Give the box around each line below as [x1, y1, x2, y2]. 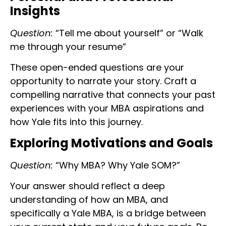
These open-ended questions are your [10, 61, 184, 74]
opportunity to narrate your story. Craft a [10, 75, 196, 88]
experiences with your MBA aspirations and [10, 102, 204, 115]
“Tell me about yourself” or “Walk [53, 26, 203, 39]
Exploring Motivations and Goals [10, 134, 213, 151]
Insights [10, 2, 60, 19]
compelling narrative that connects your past [10, 88, 215, 101]
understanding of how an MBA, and [10, 193, 168, 206]
